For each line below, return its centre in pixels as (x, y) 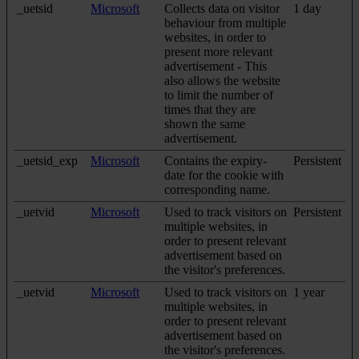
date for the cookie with (224, 175)
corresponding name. (217, 189)
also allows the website (222, 80)
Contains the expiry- (216, 160)
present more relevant (218, 51)
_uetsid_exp (47, 160)
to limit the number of (219, 95)
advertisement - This (216, 66)
